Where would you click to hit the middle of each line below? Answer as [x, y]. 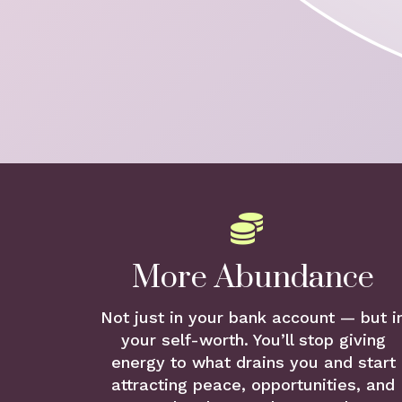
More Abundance [253, 278]
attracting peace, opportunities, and [253, 385]
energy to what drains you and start [253, 362]
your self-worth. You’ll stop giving [253, 340]
